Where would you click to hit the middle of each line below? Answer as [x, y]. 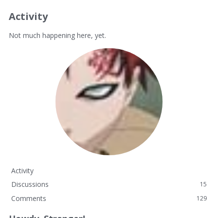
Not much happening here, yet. [57, 35]
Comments [29, 198]
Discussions [30, 184]
